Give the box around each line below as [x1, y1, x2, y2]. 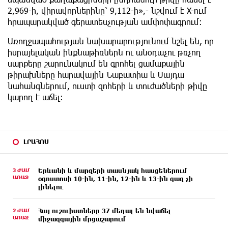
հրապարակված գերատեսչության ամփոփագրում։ [8, 16, 202, 26]
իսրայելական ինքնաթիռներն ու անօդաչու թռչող [8, 47, 201, 57]
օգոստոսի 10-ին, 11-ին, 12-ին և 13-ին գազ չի [38, 175, 193, 182]
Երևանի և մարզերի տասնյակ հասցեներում [38, 166, 187, 174]
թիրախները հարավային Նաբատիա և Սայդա [8, 69, 184, 79]
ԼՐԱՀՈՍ [23, 137, 49, 145]
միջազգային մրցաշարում [38, 215, 126, 222]
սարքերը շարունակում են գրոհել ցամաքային [8, 58, 185, 68]
